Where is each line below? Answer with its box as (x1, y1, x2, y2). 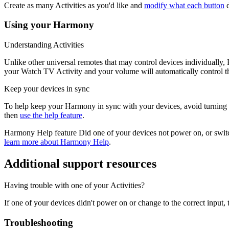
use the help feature (20, 111, 82, 120)
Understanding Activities (4, 40, 84, 50)
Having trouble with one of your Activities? (4, 180, 145, 190)
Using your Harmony (4, 19, 94, 31)
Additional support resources (4, 157, 156, 171)
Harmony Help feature (4, 128, 77, 138)
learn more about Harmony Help (4, 138, 109, 147)
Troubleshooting (4, 217, 73, 228)
